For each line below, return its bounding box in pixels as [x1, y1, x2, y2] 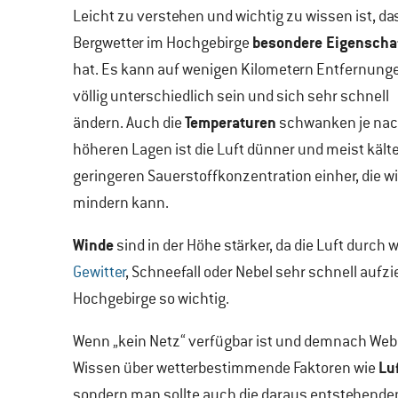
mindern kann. [73, 193, 169, 212]
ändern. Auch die [73, 113, 185, 132]
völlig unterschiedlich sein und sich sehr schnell [73, 86, 389, 106]
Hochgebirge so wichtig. [73, 289, 229, 308]
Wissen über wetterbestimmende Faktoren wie [73, 358, 378, 378]
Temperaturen [185, 112, 276, 132]
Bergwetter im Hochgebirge [73, 33, 252, 52]
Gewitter [73, 262, 126, 282]
